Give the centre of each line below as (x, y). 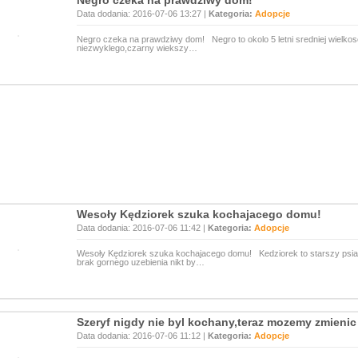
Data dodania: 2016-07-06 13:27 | (143, 14)
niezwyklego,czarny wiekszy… (137, 48)
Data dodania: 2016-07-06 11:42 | (142, 228)
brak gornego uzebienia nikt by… (141, 262)
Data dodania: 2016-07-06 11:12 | (142, 336)
